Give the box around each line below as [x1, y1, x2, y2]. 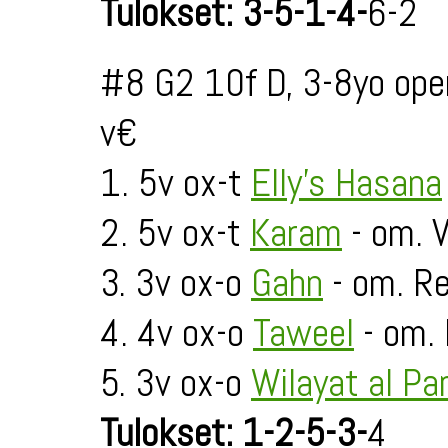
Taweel [253, 308, 354, 358]
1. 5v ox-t [100, 158, 251, 208]
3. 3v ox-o [100, 258, 251, 308]
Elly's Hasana [251, 158, 442, 208]
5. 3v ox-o [100, 358, 251, 408]
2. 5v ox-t [100, 208, 250, 258]
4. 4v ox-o [100, 308, 253, 358]
